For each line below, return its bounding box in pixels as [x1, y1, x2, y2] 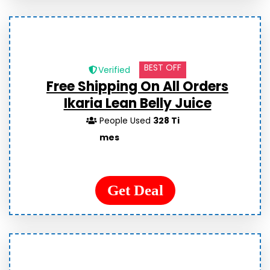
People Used [99, 115, 154, 127]
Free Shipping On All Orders [46, 77, 228, 96]
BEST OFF [143, 61, 181, 74]
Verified [98, 64, 130, 76]
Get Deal [107, 182, 163, 198]
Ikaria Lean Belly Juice [63, 94, 212, 113]
